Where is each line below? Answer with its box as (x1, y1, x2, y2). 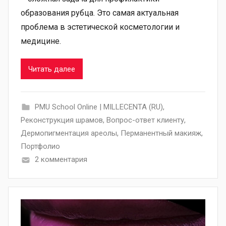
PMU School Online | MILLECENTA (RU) (34, 102, 163, 112)
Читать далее (28, 64, 75, 74)
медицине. (21, 36, 61, 46)
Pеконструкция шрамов (21, 116, 103, 125)
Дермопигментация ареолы (21, 129, 117, 138)
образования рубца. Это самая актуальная (21, 8, 179, 18)
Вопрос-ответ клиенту (106, 116, 184, 125)
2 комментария (34, 155, 87, 164)
